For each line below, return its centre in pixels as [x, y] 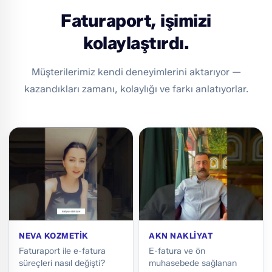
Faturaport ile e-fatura [62, 251]
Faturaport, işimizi [136, 21]
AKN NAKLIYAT [181, 236]
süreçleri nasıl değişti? [62, 263]
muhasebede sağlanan [193, 263]
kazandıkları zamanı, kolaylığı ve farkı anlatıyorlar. [136, 89]
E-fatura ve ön [177, 251]
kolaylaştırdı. [136, 43]
